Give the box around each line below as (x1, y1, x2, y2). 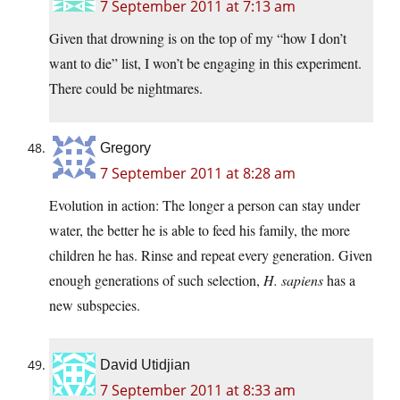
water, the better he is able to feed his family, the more (49, 221, 350, 240)
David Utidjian (100, 357, 190, 373)
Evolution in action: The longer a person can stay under (49, 196, 360, 215)
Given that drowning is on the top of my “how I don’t (49, 29, 346, 48)
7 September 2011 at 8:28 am (100, 163, 296, 184)
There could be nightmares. (49, 79, 203, 98)
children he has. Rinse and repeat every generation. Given (49, 246, 372, 265)
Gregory (100, 140, 151, 156)
